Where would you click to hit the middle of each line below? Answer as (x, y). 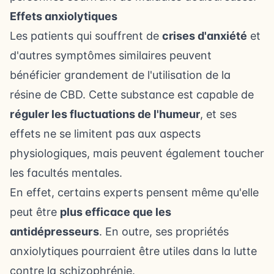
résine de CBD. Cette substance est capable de (132, 94)
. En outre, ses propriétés (164, 231)
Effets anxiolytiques (64, 16)
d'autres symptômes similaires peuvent (111, 55)
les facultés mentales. (66, 172)
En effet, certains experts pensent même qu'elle (134, 192)
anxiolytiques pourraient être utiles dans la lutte (133, 251)
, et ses (218, 114)
